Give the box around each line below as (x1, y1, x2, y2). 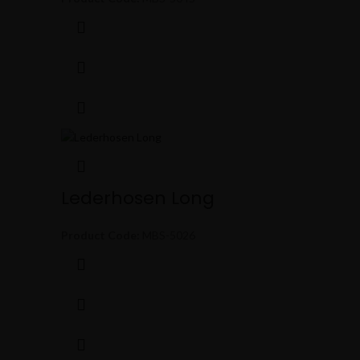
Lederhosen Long (61, 186, 215, 211)
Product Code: (61, 228, 140, 243)
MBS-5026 (140, 228, 195, 243)
